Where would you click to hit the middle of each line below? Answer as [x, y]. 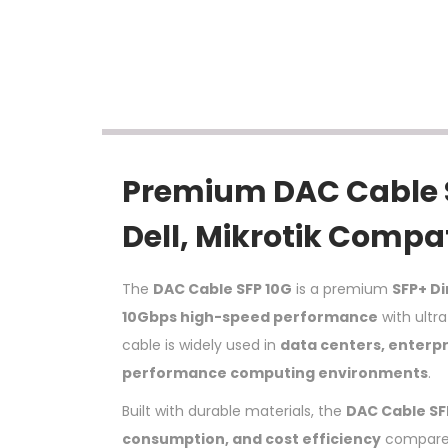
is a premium [342, 288]
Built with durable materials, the [234, 410]
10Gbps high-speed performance [250, 316]
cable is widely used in [201, 344]
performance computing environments [275, 372]
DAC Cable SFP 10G [222, 288]
